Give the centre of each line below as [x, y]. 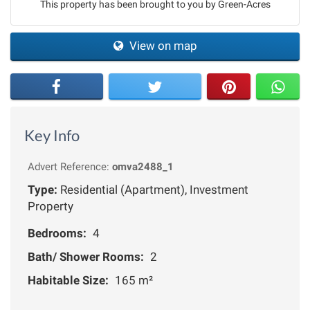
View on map [162, 45]
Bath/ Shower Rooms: [86, 256]
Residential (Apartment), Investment [153, 189]
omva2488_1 [143, 166]
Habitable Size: [68, 280]
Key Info [52, 135]
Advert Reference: [70, 166]
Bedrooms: [57, 233]
